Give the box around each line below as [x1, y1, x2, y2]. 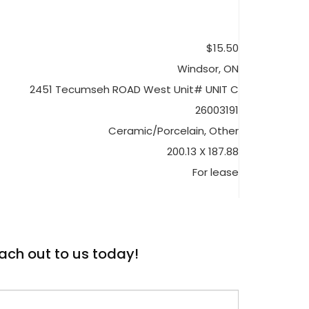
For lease [192, 165, 239, 179]
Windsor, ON [177, 61, 239, 76]
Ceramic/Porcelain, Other [108, 123, 239, 138]
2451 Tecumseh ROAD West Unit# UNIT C [30, 82, 239, 97]
